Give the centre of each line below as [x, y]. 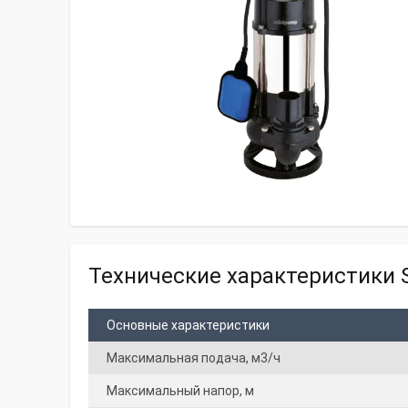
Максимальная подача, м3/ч [194, 358]
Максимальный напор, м [180, 391]
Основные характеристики [188, 325]
